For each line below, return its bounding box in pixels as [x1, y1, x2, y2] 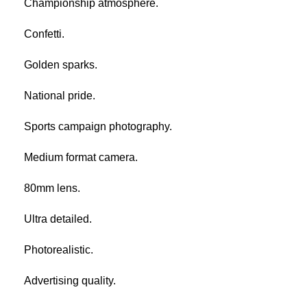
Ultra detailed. [24, 212, 92, 225]
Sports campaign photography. [24, 120, 172, 132]
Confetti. [24, 27, 64, 40]
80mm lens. [24, 182, 80, 194]
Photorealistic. [24, 243, 93, 256]
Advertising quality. [24, 274, 116, 286]
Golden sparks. [24, 58, 97, 71]
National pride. [24, 89, 95, 101]
